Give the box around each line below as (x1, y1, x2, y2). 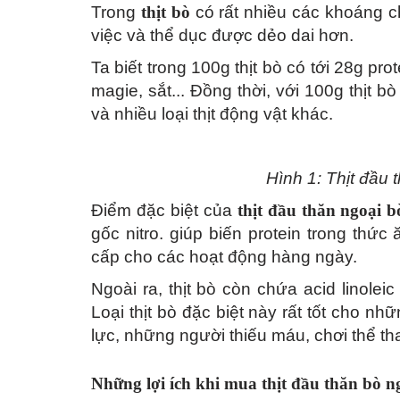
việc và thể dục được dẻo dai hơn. (91, 26, 354, 46)
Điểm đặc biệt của (91, 201, 237, 221)
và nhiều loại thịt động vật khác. (91, 104, 333, 124)
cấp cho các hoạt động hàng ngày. (91, 247, 357, 267)
